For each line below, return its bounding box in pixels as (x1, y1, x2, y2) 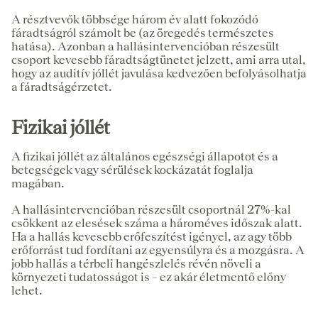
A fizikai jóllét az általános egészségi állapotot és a (11, 148, 278, 163)
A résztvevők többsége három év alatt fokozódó (11, 11, 258, 26)
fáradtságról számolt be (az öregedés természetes (11, 25, 274, 40)
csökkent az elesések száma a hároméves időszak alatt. (11, 215, 302, 230)
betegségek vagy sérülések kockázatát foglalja (11, 162, 253, 177)
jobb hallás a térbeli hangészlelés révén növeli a (11, 256, 261, 270)
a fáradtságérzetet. (11, 79, 112, 94)
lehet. (11, 283, 43, 297)
